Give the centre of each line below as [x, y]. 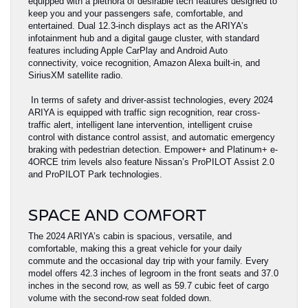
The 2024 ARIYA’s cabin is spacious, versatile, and [130, 236]
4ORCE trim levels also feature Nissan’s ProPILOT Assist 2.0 [151, 162]
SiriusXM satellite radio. [76, 76]
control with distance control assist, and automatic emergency [152, 137]
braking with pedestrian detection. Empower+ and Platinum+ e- [153, 150]
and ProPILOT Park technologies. [95, 175]
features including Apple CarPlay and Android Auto [128, 51]
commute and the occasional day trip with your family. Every [148, 261]
